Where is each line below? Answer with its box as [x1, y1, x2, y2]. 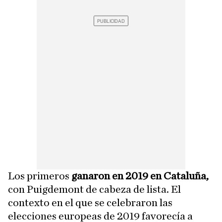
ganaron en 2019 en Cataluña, [69, 170, 209, 181]
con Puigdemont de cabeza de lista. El [8, 184, 181, 195]
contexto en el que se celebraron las [8, 197, 172, 208]
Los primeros [8, 170, 69, 181]
